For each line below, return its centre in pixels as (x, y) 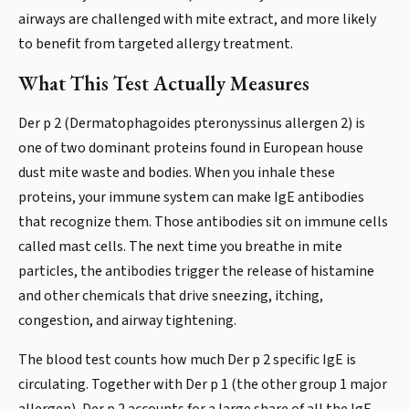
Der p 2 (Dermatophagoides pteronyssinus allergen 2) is (192, 123)
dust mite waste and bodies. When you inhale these (177, 173)
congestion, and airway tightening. (127, 320)
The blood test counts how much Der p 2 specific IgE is (187, 360)
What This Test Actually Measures (164, 84)
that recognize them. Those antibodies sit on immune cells (203, 222)
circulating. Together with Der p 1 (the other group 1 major (203, 384)
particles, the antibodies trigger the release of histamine (196, 271)
